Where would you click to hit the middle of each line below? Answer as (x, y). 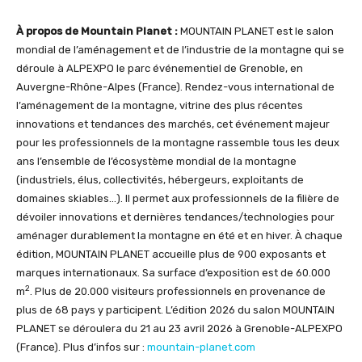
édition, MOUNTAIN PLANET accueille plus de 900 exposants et (171, 254)
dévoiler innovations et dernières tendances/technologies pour (175, 217)
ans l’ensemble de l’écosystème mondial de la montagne (156, 161)
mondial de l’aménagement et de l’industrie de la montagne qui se (180, 49)
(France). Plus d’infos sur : (82, 347)
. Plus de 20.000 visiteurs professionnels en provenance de (178, 291)
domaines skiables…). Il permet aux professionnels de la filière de (178, 198)
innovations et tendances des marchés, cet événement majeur (173, 124)
